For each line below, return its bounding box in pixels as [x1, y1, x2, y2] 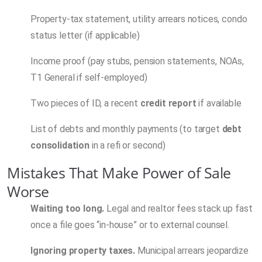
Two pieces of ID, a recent [30, 97, 140, 109]
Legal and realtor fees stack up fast [104, 202, 253, 214]
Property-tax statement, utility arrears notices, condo [30, 13, 247, 25]
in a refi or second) [89, 139, 166, 151]
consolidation [30, 139, 89, 151]
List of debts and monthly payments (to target [30, 123, 222, 135]
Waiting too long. [30, 202, 105, 214]
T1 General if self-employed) [30, 71, 147, 83]
